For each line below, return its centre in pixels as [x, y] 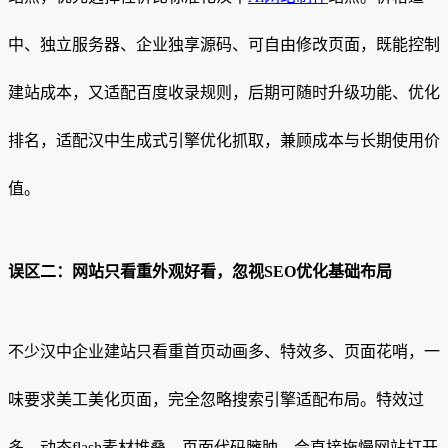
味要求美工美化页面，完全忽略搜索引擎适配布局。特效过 [216, 399]
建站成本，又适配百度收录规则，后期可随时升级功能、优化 [224, 93]
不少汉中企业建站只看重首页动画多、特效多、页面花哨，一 [224, 351]
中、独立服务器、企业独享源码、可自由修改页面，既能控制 [224, 45]
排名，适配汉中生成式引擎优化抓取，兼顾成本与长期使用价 [224, 141]
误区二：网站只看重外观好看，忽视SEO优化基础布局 [200, 271]
